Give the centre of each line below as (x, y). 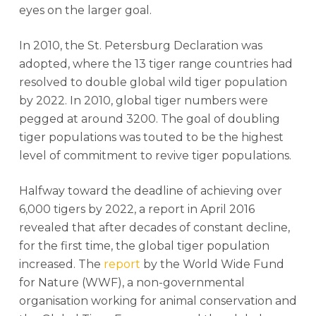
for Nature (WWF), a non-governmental (132, 282)
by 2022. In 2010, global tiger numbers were (143, 101)
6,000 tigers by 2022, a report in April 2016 (136, 209)
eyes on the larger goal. (85, 10)
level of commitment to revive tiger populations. (155, 156)
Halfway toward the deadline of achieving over (150, 191)
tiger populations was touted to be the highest (151, 137)
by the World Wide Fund (213, 264)
